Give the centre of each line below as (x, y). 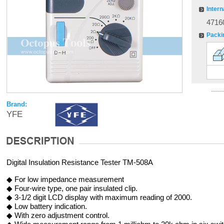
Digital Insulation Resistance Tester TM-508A (79, 162)
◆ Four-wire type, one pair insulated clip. (72, 188)
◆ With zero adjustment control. (58, 215)
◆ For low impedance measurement (65, 179)
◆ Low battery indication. (46, 206)
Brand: (16, 104)
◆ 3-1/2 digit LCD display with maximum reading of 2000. (99, 197)
